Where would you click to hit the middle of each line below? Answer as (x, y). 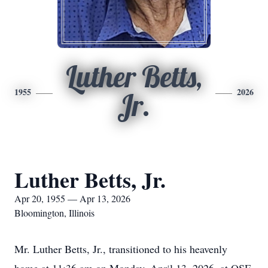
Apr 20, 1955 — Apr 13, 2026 (72, 198)
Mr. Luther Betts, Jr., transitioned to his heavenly (121, 249)
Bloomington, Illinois (54, 213)
